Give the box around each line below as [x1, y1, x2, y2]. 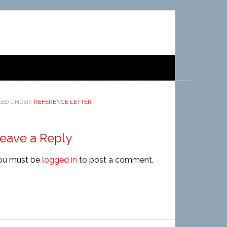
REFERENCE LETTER [34, 98, 92, 105]
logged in [42, 155, 77, 165]
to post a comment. [77, 155, 154, 165]
